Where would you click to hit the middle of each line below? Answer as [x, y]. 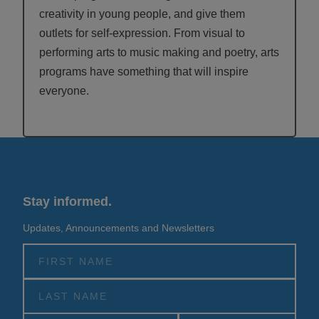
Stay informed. [67, 202]
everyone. [64, 91]
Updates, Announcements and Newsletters [119, 228]
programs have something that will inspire [144, 72]
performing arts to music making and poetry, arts [159, 53]
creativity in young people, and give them [142, 14]
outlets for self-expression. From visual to [142, 33]
